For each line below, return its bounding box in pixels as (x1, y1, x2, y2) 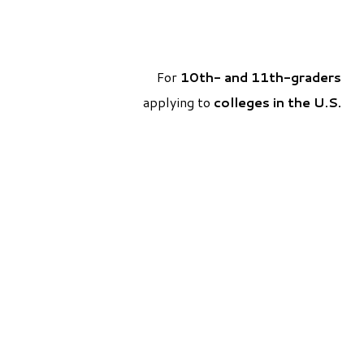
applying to (143, 93, 214, 112)
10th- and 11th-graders (180, 67, 341, 87)
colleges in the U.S (214, 93, 338, 112)
